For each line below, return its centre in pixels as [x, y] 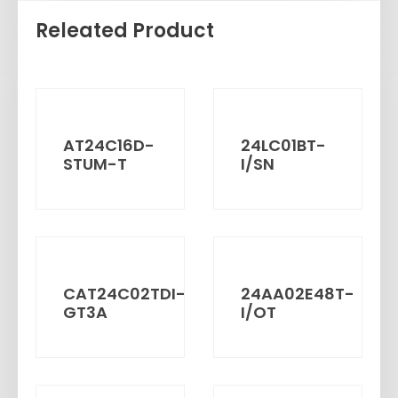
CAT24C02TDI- [124, 293]
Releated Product [125, 30]
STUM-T [95, 163]
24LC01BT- [283, 145]
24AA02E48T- [298, 293]
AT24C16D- [109, 145]
